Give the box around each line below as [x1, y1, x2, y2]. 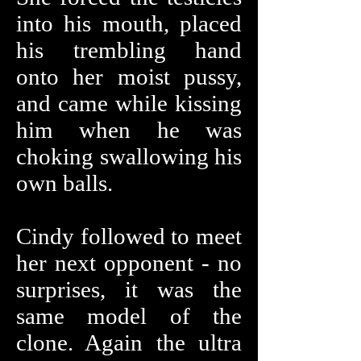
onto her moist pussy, [16, 64, 242, 89]
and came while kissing [16, 90, 242, 116]
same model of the [16, 303, 242, 329]
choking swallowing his [16, 143, 242, 169]
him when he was [16, 117, 242, 143]
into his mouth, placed [16, 10, 242, 36]
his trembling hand [16, 37, 242, 63]
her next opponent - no [16, 250, 242, 276]
